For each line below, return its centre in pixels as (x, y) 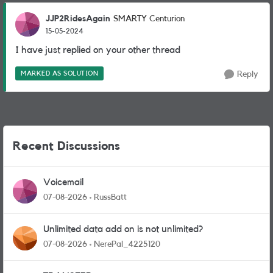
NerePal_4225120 (127, 244)
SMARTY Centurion (149, 19)
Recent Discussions (66, 146)
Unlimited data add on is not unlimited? (123, 229)
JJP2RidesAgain (78, 19)
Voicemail (63, 182)
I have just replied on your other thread (98, 50)
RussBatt (110, 197)
